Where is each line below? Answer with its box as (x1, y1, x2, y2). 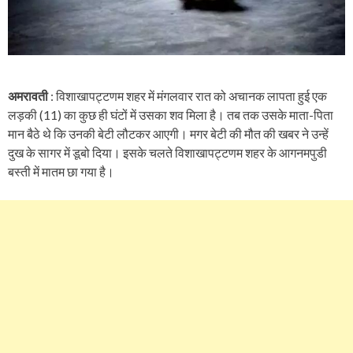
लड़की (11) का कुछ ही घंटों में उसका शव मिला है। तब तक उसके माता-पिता (8, 106, 333, 122)
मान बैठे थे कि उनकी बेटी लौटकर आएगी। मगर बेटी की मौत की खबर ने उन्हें (8, 125, 329, 141)
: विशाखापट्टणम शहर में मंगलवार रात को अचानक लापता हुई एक (50, 87, 327, 103)
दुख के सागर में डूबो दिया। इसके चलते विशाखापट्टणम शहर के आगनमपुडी (8, 144, 327, 160)
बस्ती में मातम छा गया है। (8, 163, 114, 179)
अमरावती (8, 87, 50, 103)
